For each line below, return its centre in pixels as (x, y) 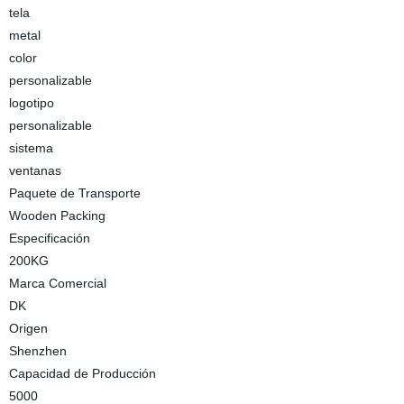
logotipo (31, 103)
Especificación (49, 238)
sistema (31, 148)
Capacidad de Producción (82, 373)
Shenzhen (37, 351)
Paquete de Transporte (74, 193)
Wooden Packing (57, 216)
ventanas (35, 170)
